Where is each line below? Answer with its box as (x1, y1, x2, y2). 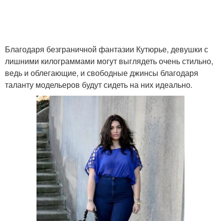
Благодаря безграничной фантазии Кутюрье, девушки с (5, 43, 208, 55)
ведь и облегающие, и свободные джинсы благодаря (5, 67, 198, 78)
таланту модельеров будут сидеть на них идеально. (5, 79, 192, 90)
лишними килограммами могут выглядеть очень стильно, (5, 55, 213, 67)
